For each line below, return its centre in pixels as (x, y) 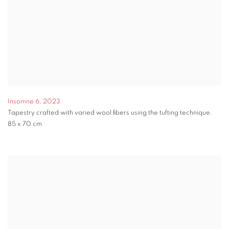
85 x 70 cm (25, 124)
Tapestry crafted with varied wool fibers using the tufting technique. (110, 113)
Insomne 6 (24, 102)
